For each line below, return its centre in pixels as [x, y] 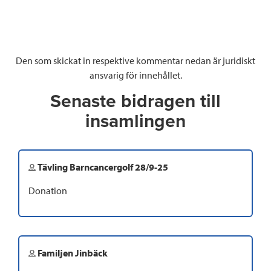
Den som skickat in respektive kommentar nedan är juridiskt [135, 61]
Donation [48, 191]
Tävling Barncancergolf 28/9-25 [102, 167]
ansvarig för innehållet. [135, 75]
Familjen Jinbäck [72, 253]
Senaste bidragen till [135, 102]
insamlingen [135, 122]
